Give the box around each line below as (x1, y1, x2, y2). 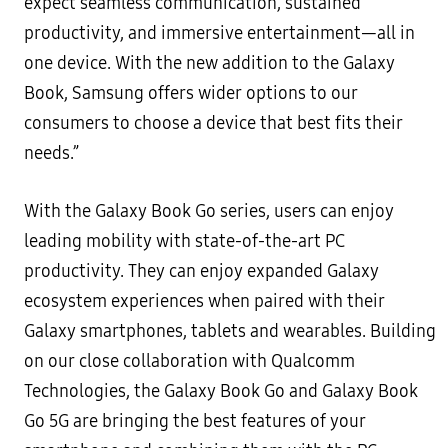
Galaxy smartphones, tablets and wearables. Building (24, 321, 436, 342)
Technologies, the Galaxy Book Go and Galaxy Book (24, 381, 418, 402)
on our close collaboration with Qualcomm (24, 351, 355, 372)
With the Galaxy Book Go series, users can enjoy (24, 201, 394, 222)
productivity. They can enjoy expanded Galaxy (24, 261, 379, 282)
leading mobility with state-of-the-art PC (24, 231, 345, 252)
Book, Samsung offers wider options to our (24, 83, 358, 104)
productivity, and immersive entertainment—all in (24, 23, 415, 44)
